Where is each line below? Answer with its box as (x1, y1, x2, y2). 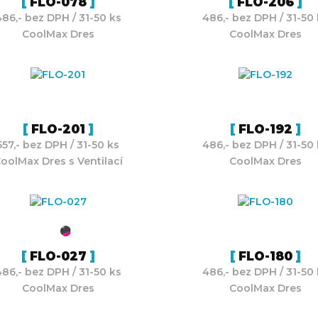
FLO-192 (238, 122, 292, 136)
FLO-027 (29, 249, 87, 263)
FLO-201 (31, 122, 85, 136)
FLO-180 (238, 249, 292, 263)
